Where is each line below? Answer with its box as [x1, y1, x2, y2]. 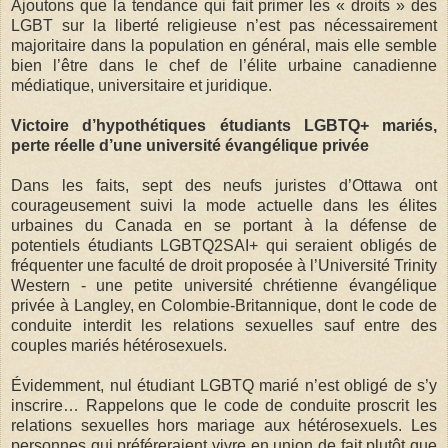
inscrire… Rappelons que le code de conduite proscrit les [11, 396, 437, 414]
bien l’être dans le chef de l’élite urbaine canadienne [11, 56, 437, 74]
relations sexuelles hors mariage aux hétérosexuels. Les [11, 416, 437, 434]
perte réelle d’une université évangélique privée [11, 136, 369, 154]
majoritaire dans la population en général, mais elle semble [11, 36, 437, 54]
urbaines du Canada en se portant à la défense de [11, 216, 437, 234]
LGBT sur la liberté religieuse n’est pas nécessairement [11, 16, 437, 34]
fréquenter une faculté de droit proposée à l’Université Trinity [11, 256, 437, 274]
